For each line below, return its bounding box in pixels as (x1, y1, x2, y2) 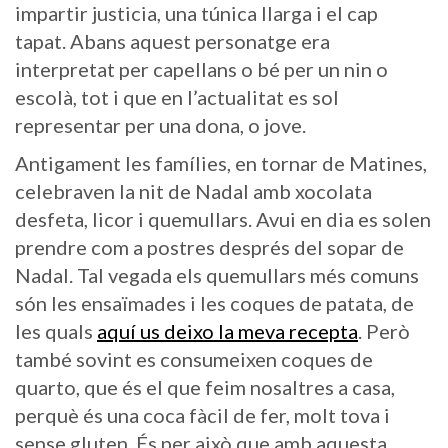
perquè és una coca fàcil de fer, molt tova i (15, 403, 390, 428)
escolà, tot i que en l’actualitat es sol (15, 85, 339, 110)
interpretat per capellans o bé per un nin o (15, 57, 388, 82)
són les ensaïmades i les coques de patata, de (15, 291, 414, 316)
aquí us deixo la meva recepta (97, 319, 358, 344)
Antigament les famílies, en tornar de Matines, (15, 151, 427, 176)
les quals (15, 319, 97, 344)
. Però (358, 319, 410, 344)
